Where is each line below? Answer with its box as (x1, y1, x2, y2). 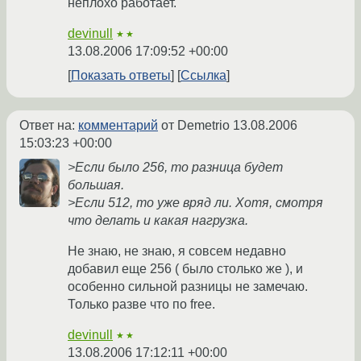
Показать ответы (71, 68, 171, 83)
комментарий (78, 118, 158, 133)
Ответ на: (19, 118, 78, 133)
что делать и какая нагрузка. (68, 214, 248, 228)
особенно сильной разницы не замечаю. (68, 280, 308, 294)
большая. (68, 178, 124, 193)
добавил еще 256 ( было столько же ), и (68, 262, 303, 276)
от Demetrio (158, 118, 233, 133)
